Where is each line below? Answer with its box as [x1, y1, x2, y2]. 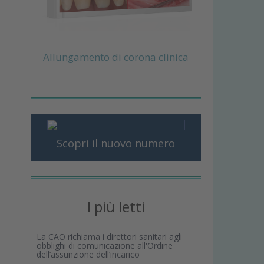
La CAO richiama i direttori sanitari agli [37, 230, 183, 242]
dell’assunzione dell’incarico [37, 248, 140, 260]
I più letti [87, 196, 145, 216]
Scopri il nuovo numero [57, 136, 176, 151]
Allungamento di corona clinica [43, 49, 189, 64]
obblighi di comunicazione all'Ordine [37, 239, 173, 251]
